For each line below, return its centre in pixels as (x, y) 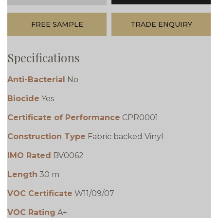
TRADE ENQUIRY (161, 24)
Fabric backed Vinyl (126, 136)
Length (22, 174)
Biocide (23, 98)
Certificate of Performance (64, 117)
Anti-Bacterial (36, 79)
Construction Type (46, 136)
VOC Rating (31, 212)
